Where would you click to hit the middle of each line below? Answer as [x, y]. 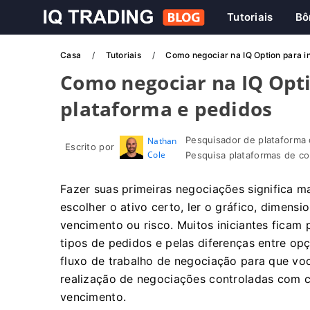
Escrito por [90, 147]
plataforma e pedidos [166, 109]
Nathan [162, 141]
